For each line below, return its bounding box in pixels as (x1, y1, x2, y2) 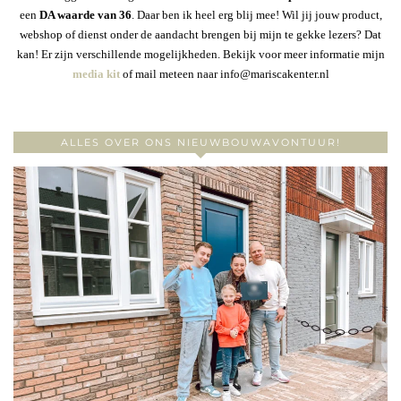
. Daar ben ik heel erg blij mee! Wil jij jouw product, (131, 7, 382, 21)
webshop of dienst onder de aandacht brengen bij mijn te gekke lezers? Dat (20, 27, 381, 41)
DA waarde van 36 (38, 7, 132, 21)
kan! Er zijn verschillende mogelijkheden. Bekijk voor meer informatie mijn (16, 47, 385, 61)
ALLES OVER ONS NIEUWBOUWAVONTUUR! (60, 135, 341, 149)
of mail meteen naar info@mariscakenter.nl (119, 66, 329, 81)
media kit (72, 66, 120, 81)
